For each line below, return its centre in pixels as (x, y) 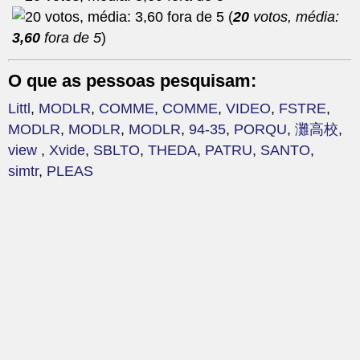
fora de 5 (71, 37)
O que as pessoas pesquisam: (132, 81)
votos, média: (294, 16)
